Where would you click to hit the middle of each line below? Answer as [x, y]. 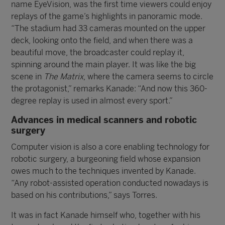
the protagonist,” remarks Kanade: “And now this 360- [109, 89]
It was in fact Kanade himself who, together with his [106, 215]
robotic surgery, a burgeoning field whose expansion [106, 159]
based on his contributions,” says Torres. [84, 195]
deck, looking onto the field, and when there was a [102, 40]
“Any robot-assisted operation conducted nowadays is [110, 183]
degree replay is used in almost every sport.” [92, 101]
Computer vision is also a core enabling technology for [110, 147]
